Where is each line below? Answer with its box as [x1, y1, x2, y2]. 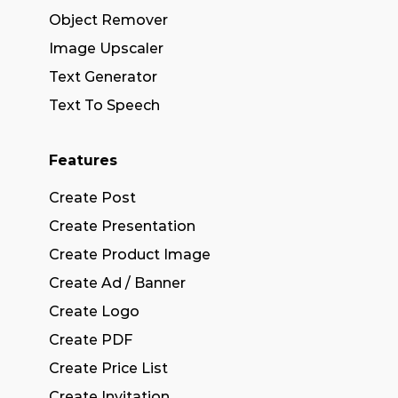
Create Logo [49, 303, 139, 320]
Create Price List [49, 360, 168, 377]
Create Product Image [49, 246, 211, 263]
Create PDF [49, 331, 132, 348]
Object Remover [49, 12, 168, 28]
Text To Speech [49, 97, 160, 114]
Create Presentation [49, 218, 195, 235]
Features [49, 152, 117, 169]
